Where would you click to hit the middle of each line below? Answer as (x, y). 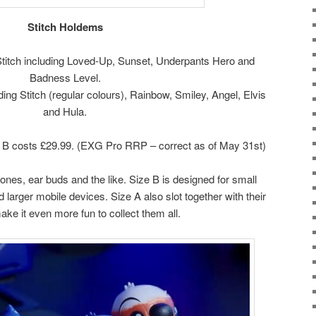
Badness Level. (65, 77)
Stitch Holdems (65, 26)
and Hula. (65, 111)
